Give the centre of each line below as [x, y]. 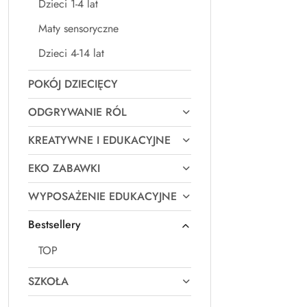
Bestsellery [54, 224]
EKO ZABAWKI [64, 168]
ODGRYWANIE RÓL [77, 112]
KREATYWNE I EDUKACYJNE [99, 140]
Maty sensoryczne [78, 28]
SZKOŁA [48, 281]
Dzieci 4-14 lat [71, 53]
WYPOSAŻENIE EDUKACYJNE [102, 196]
